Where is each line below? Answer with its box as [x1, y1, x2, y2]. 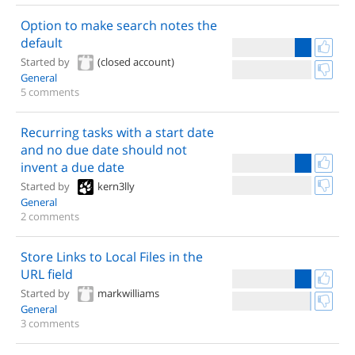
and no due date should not [21, 141, 187, 158]
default [21, 34, 63, 52]
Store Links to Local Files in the [21, 248, 203, 265]
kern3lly [97, 179, 135, 193]
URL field [21, 265, 73, 283]
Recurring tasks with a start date [21, 124, 214, 141]
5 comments [21, 84, 79, 99]
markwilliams [97, 286, 159, 300]
